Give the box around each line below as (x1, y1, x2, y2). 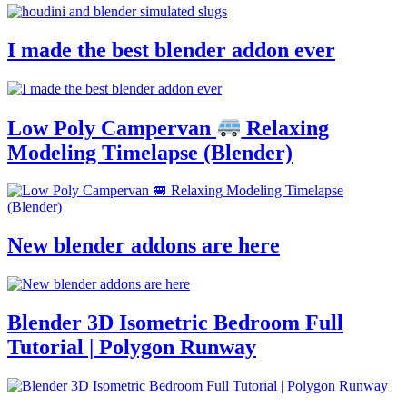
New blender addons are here (7, 233, 280, 258)
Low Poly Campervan (7, 115, 216, 140)
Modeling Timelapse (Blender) (7, 140, 293, 164)
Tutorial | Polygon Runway (7, 335, 256, 360)
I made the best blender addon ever (7, 38, 335, 63)
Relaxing (241, 115, 330, 140)
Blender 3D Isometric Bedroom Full (7, 311, 343, 335)
